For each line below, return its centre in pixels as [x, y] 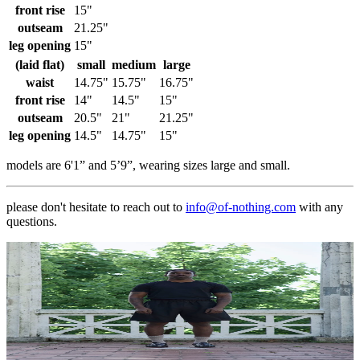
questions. [32, 221]
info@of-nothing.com [241, 207]
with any [321, 207]
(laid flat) [40, 64]
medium [134, 64]
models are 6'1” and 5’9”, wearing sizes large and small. [148, 165]
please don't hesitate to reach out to [94, 207]
